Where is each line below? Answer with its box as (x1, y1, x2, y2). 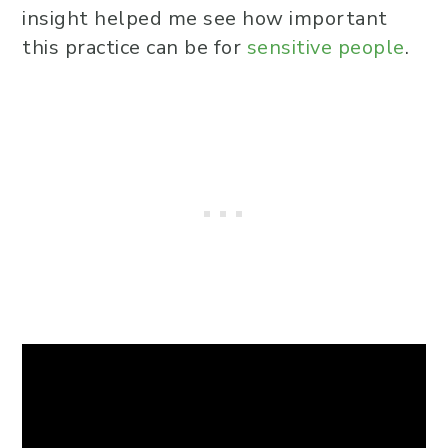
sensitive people (246, 34, 405, 62)
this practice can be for (22, 34, 247, 62)
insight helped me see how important (22, 5, 388, 33)
